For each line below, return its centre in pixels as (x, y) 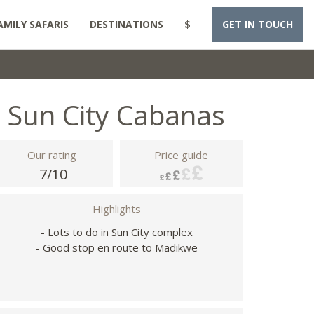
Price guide (181, 155)
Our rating (52, 155)
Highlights (116, 209)
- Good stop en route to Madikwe (116, 247)
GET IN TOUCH (258, 24)
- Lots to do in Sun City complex (116, 232)
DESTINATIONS (127, 24)
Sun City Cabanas (116, 115)
